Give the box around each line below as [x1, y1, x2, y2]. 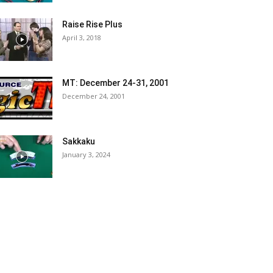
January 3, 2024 [62, 150, 110, 159]
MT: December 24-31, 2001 [62, 78, 169, 88]
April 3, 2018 [62, 33, 101, 42]
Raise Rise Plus [62, 19, 122, 29]
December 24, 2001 [62, 91, 125, 101]
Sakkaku [62, 136, 95, 146]
